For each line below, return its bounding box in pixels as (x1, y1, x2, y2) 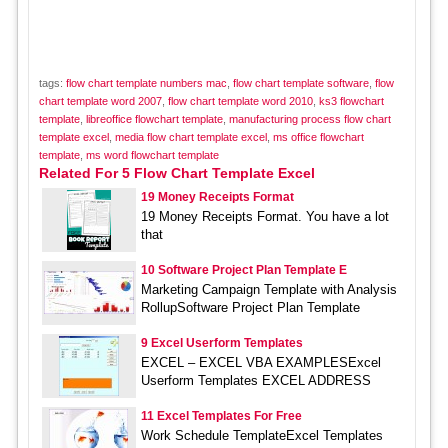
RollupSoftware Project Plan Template (140, 300, 360, 316)
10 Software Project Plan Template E (140, 263, 347, 278)
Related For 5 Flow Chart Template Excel (38, 165, 315, 182)
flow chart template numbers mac (65, 77, 227, 90)
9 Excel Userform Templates (140, 336, 303, 351)
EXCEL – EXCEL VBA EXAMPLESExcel (140, 355, 381, 371)
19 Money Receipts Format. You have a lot (140, 209, 389, 225)
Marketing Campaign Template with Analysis (140, 282, 397, 298)
